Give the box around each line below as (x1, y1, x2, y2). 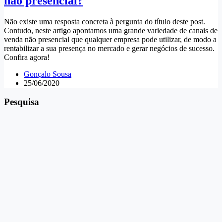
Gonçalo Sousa (24, 69, 71, 78)
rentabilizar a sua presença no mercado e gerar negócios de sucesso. (4, 44, 215, 53)
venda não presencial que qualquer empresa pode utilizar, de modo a (4, 35, 217, 44)
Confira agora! (4, 53, 50, 61)
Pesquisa (4, 97, 39, 108)
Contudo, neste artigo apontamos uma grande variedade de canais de (4, 26, 218, 35)
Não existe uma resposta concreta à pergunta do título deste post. (4, 17, 205, 26)
